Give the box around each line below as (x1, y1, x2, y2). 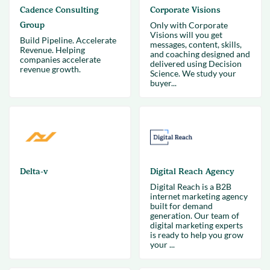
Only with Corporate (150, 20, 228, 30)
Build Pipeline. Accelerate (19, 35, 116, 45)
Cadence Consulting (19, 5, 99, 15)
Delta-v (19, 166, 48, 177)
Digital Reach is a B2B (150, 181, 231, 192)
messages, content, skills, (150, 39, 242, 49)
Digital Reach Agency (150, 166, 234, 177)
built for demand (150, 201, 213, 211)
